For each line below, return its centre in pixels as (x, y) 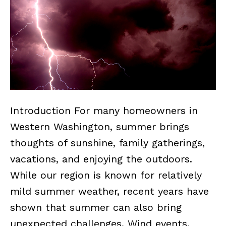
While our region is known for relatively (106, 175)
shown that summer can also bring (96, 208)
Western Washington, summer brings (100, 127)
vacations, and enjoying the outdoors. (101, 159)
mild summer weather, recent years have (109, 191)
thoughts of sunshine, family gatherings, (107, 143)
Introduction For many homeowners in (104, 111)
